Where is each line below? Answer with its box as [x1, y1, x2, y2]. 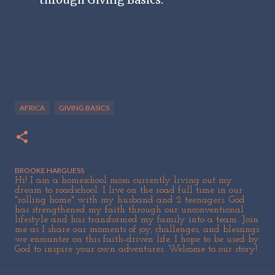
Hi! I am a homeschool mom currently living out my [15, 175, 232, 185]
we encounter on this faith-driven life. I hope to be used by [15, 234, 259, 244]
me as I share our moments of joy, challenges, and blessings [15, 224, 259, 234]
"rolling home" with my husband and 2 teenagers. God [15, 195, 245, 205]
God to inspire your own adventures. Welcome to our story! [15, 244, 257, 254]
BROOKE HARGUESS [15, 165, 84, 175]
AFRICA [20, 103, 45, 112]
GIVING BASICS [59, 103, 109, 112]
